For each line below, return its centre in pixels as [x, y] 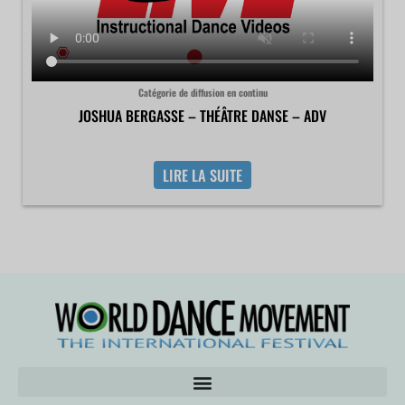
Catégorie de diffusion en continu [202, 92]
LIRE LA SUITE [202, 175]
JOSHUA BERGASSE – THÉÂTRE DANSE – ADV [202, 115]
